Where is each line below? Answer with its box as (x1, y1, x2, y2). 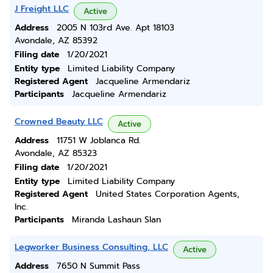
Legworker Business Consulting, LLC (15, 241, 168, 253)
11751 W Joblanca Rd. (57, 134, 141, 147)
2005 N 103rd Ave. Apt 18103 (57, 21, 174, 34)
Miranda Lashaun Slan (72, 213, 161, 226)
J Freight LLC (15, 2, 69, 15)
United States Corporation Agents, (96, 188, 239, 200)
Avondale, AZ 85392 (15, 34, 97, 47)
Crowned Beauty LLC (15, 115, 103, 128)
